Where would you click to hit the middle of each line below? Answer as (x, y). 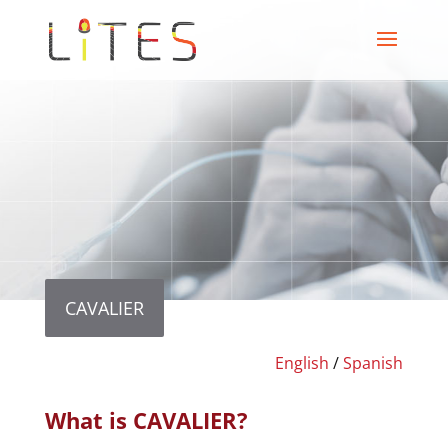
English (302, 363)
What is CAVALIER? (146, 420)
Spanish (373, 363)
